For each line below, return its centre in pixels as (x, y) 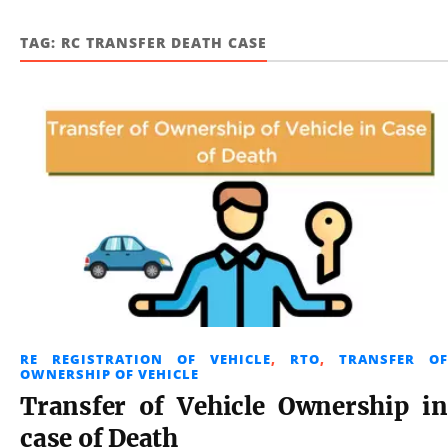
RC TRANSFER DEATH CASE (164, 42)
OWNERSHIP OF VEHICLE (109, 374)
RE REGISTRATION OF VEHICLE (145, 359)
